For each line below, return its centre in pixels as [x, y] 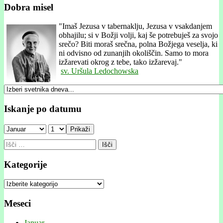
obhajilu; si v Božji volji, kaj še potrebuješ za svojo [138, 35]
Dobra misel [29, 7]
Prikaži [80, 129]
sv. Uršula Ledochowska [100, 71]
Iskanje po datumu [43, 109]
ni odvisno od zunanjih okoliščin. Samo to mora [134, 53]
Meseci [17, 204]
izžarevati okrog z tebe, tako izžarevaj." [120, 62]
